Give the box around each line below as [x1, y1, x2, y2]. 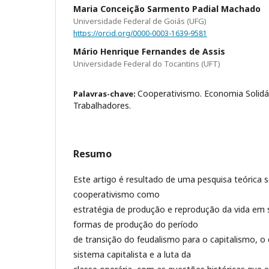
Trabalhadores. [73, 99, 131, 111]
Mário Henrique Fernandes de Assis [73, 45, 225, 57]
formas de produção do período [73, 218, 198, 230]
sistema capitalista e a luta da [73, 248, 191, 260]
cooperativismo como [73, 188, 160, 200]
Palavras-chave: [73, 88, 138, 99]
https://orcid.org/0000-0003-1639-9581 [73, 28, 207, 38]
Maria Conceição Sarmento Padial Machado [73, 2, 261, 14]
